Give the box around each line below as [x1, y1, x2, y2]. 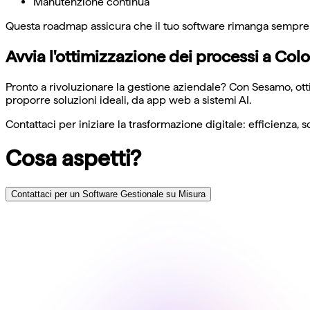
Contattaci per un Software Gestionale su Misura [11, 188, 206, 199]
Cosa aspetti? [6, 145, 141, 172]
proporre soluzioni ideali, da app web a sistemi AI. [6, 93, 251, 107]
